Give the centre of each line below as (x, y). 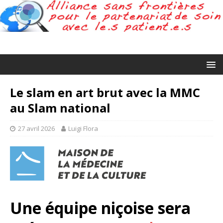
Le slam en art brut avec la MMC (105, 92)
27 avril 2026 (36, 128)
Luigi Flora (83, 128)
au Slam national (60, 108)
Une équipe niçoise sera (100, 208)
